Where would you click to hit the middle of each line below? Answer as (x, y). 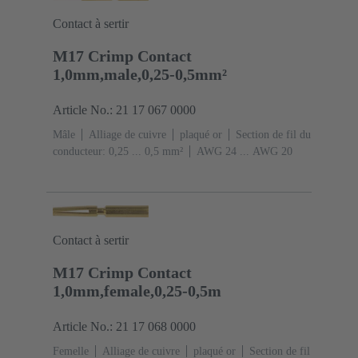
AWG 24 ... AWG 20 (245, 152)
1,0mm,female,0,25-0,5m (137, 291)
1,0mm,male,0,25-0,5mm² (140, 75)
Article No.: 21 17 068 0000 (124, 327)
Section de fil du (273, 135)
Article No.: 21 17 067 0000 (124, 110)
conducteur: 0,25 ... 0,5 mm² (118, 152)
